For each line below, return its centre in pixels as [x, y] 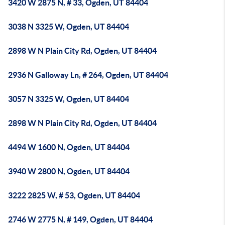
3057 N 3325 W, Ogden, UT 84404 [69, 99]
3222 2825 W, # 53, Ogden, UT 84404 [74, 195]
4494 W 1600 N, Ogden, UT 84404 [69, 147]
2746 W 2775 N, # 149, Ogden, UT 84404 [80, 219]
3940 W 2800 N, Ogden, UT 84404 [69, 171]
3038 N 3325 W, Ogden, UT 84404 [69, 27]
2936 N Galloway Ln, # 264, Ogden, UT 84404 [88, 75]
